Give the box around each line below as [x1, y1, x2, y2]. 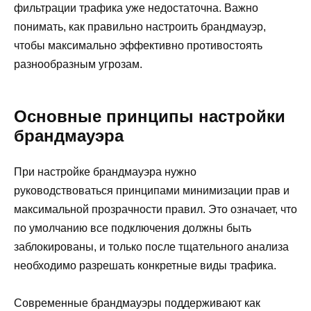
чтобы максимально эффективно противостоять [14, 40, 262, 52]
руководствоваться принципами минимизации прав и [14, 185, 289, 197]
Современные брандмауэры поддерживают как [14, 297, 260, 310]
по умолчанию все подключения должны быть [14, 222, 251, 235]
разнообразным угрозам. [14, 58, 142, 71]
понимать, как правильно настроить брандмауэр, [14, 21, 266, 33]
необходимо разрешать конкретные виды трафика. [14, 260, 276, 272]
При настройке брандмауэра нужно [14, 166, 196, 178]
